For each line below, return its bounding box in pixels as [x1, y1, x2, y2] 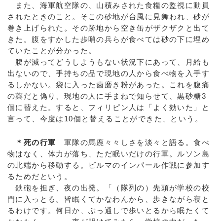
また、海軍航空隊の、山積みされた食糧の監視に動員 [7, 1, 210, 9]
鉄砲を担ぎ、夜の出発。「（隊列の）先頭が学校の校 [7, 184, 210, 192]
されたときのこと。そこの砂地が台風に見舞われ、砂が [7, 12, 210, 21]
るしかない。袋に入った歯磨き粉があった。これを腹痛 [7, 80, 210, 89]
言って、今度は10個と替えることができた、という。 [7, 114, 203, 123]
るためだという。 [7, 172, 73, 181]
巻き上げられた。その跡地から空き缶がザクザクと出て [7, 24, 210, 32]
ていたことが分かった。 [7, 46, 97, 55]
